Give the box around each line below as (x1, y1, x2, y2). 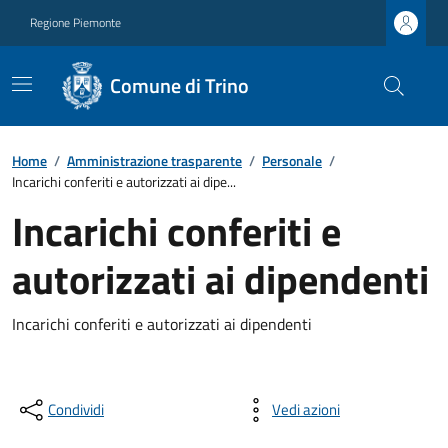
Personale (262, 150, 322, 171)
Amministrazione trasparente (67, 150, 242, 171)
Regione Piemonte (30, 13, 121, 32)
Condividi (48, 398, 104, 421)
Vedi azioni (272, 398, 340, 421)
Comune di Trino (109, 70, 249, 101)
